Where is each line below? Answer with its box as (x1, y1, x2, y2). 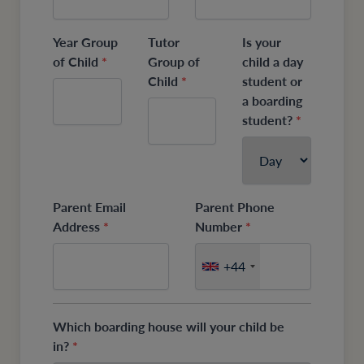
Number (195, 217, 245, 236)
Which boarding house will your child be (53, 317, 284, 336)
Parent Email (53, 197, 126, 217)
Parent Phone (195, 197, 275, 217)
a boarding (242, 91, 303, 110)
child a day (242, 52, 304, 71)
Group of (147, 52, 200, 71)
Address (53, 217, 103, 236)
